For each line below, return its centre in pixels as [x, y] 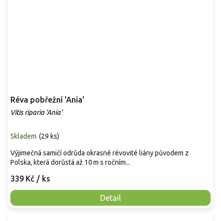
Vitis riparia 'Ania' [36, 113]
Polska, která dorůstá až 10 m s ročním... [70, 163]
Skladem [23, 136]
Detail [110, 198]
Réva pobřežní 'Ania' [47, 100]
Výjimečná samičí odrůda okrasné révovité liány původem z [100, 153]
